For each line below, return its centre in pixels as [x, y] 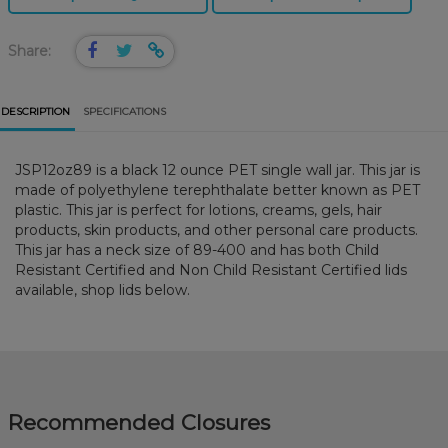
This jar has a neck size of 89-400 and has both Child [197, 250]
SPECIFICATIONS [124, 112]
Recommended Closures [139, 423]
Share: [29, 50]
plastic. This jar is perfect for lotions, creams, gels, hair [199, 210]
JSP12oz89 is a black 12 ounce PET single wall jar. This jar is [218, 170]
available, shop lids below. [103, 290]
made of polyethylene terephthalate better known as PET [218, 190]
